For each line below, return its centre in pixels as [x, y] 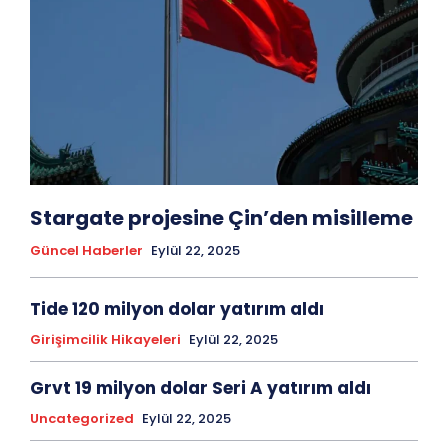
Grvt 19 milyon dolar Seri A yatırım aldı [200, 387]
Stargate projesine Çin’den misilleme [221, 217]
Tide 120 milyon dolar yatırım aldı [177, 308]
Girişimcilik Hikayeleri [105, 339]
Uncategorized [82, 418]
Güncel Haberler [86, 250]
